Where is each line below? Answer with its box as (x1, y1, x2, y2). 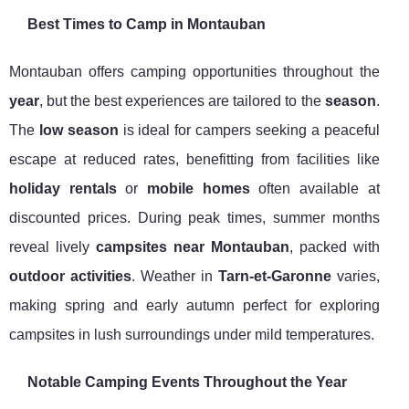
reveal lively (9, 239, 96, 256)
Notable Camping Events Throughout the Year (27, 374, 347, 391)
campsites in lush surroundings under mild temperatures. (9, 327, 374, 343)
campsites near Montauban (95, 239, 289, 256)
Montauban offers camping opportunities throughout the (9, 64, 380, 80)
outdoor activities (9, 268, 131, 285)
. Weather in (131, 268, 218, 285)
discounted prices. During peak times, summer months (9, 210, 380, 226)
